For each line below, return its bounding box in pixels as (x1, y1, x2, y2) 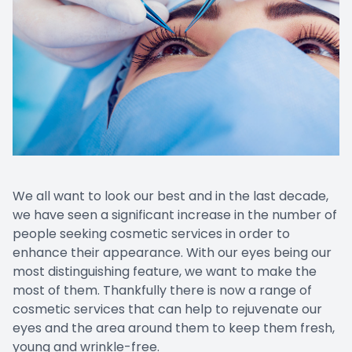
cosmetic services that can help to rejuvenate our (13, 299, 322, 318)
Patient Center (16, 13, 108, 31)
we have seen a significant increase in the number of (13, 205, 337, 224)
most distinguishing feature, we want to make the (13, 262, 317, 280)
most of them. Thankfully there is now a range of (13, 280, 312, 299)
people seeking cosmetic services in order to (13, 224, 290, 243)
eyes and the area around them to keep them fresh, (13, 318, 335, 337)
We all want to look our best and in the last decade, (13, 186, 328, 205)
